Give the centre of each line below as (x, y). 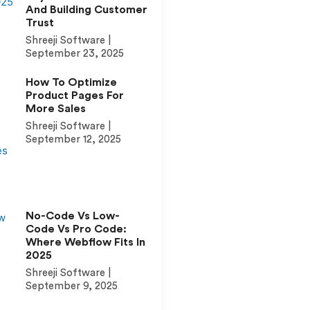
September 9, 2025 (71, 286)
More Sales (55, 109)
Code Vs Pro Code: (76, 229)
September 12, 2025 (73, 139)
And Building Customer (86, 10)
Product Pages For (74, 95)
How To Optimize (71, 82)
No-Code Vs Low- (72, 216)
